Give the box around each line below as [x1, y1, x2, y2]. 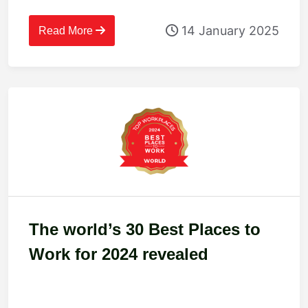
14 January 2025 [178, 23, 279, 38]
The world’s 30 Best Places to [29, 220, 261, 239]
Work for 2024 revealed [29, 245, 208, 264]
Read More [38, 25, 96, 37]
